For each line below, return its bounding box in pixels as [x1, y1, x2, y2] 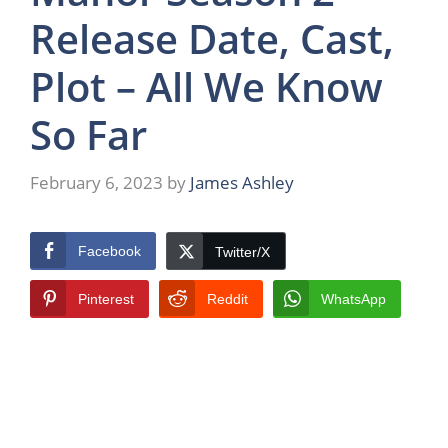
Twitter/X [215, 243, 270, 260]
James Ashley [190, 170, 294, 194]
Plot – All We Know [30, 59, 383, 115]
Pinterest [78, 290, 134, 307]
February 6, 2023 [30, 170, 163, 194]
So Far [30, 107, 147, 163]
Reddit [207, 290, 248, 307]
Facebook [78, 242, 141, 259]
